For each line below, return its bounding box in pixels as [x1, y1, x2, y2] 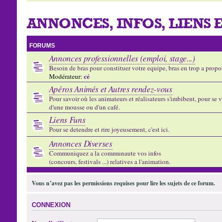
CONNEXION [31, 202, 70, 209]
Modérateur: [49, 72, 82, 81]
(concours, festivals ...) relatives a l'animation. [49, 157, 170, 166]
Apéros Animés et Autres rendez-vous [49, 83, 172, 95]
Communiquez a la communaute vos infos [49, 149, 161, 158]
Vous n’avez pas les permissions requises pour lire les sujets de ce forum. [31, 179, 215, 187]
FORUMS [29, 42, 55, 49]
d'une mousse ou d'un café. [49, 103, 120, 111]
